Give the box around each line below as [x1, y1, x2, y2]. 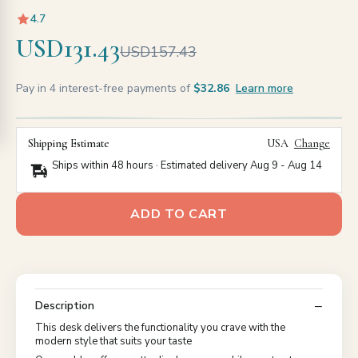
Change [294, 137, 330, 150]
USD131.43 [16, 33, 120, 64]
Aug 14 [288, 158, 322, 173]
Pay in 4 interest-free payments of [16, 81, 193, 96]
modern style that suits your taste [35, 334, 192, 348]
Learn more [236, 81, 293, 96]
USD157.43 [120, 42, 197, 62]
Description [35, 298, 94, 313]
